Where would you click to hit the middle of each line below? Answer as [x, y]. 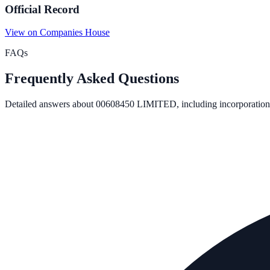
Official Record [42, 9]
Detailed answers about [50, 104]
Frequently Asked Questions [92, 79]
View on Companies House [57, 33]
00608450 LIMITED [136, 104]
